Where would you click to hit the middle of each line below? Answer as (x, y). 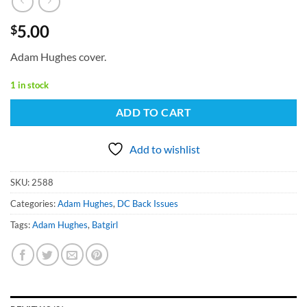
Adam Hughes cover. (58, 57)
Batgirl (105, 224)
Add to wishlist (165, 149)
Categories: (34, 203)
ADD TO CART (153, 112)
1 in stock (29, 85)
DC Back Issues (148, 203)
